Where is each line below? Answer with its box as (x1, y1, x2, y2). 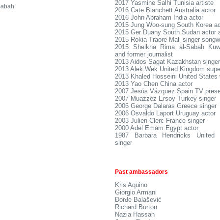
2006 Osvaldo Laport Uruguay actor (115, 110, 216, 117)
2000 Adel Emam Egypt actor (115, 124, 198, 132)
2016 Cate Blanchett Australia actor (115, 6, 216, 14)
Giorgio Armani (115, 189, 157, 196)
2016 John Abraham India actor (115, 14, 203, 21)
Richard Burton (115, 203, 157, 211)
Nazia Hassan (115, 211, 155, 218)
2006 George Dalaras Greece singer (115, 102, 217, 110)
